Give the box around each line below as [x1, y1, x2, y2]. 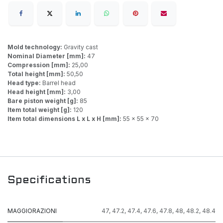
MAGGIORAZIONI [7, 207, 57, 215]
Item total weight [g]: [7, 106, 73, 114]
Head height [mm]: [7, 88, 67, 96]
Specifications [7, 175, 91, 186]
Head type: [7, 79, 42, 87]
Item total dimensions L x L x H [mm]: [7, 115, 123, 123]
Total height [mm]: [7, 70, 67, 78]
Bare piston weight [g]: [7, 97, 80, 105]
